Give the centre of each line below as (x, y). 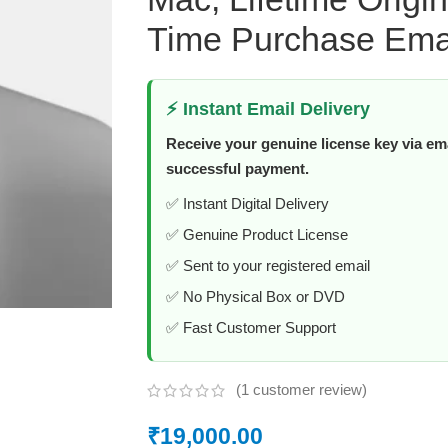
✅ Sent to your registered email (267, 266)
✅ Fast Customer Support (250, 328)
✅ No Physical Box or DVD (255, 297)
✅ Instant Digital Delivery (247, 204)
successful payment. (237, 169)
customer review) (307, 390)
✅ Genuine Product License (256, 235)
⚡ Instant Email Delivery (267, 109)
